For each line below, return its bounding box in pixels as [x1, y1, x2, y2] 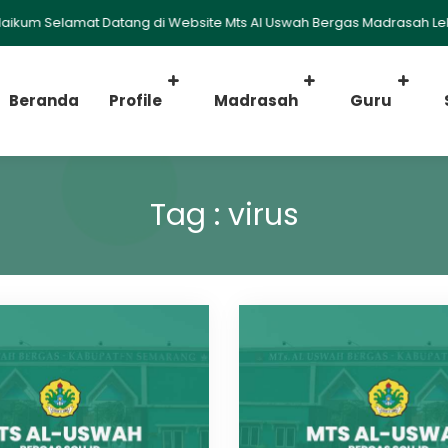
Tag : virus [149, 194, 299, 236]
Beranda [9, 90, 79, 111]
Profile [109, 90, 162, 111]
